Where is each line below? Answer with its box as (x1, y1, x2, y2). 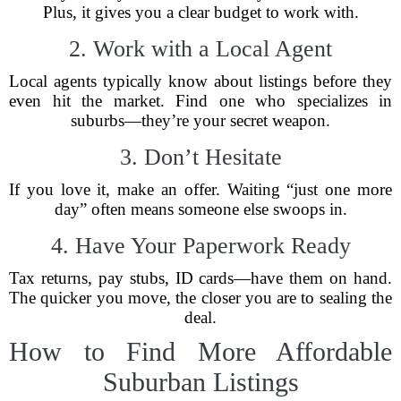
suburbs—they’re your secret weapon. (71, 111, 330, 130)
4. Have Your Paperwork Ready (50, 233, 351, 259)
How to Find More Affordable (9, 337, 392, 366)
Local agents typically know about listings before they (9, 72, 392, 90)
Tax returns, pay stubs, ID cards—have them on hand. (9, 269, 392, 287)
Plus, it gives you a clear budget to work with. (42, 3, 359, 21)
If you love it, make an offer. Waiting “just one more (9, 180, 392, 199)
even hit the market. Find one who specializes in (9, 91, 392, 110)
